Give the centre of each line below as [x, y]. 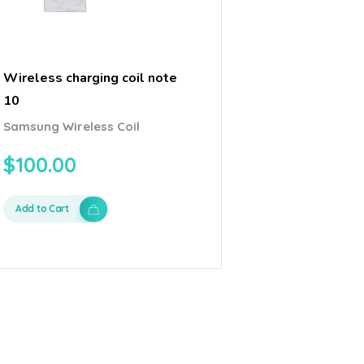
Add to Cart [42, 208]
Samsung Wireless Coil [72, 126]
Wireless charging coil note [91, 78]
